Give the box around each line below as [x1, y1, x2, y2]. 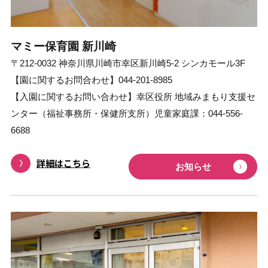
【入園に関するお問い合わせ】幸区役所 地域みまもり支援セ [10, 91, 255, 102]
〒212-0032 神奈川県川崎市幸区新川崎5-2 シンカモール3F [10, 57, 245, 68]
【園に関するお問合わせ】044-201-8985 [10, 74, 172, 85]
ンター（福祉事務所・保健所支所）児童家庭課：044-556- [10, 108, 243, 118]
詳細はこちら [36, 156, 90, 170]
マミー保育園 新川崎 [10, 39, 116, 53]
